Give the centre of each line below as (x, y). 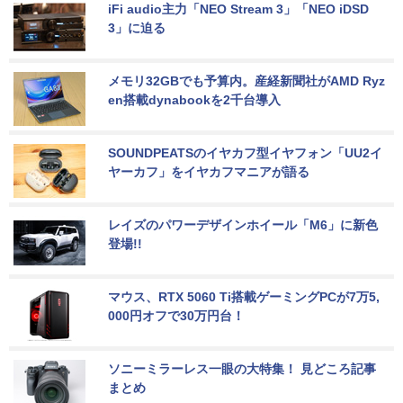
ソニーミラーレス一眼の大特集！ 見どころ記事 (242, 369)
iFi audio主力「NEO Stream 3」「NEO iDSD (240, 9)
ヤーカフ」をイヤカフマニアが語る (209, 172)
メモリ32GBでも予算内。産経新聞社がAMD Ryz (246, 81)
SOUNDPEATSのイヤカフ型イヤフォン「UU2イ (245, 153)
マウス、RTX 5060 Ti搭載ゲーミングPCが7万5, (244, 297)
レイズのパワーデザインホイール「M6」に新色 (243, 225)
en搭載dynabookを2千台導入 (194, 100)
